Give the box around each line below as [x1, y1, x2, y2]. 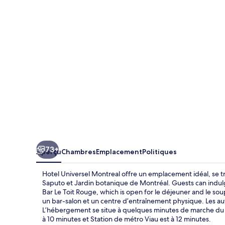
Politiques [142, 147, 177, 156]
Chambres [61, 147, 96, 156]
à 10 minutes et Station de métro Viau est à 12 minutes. [42, 214, 211, 223]
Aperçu [36, 147, 61, 156]
